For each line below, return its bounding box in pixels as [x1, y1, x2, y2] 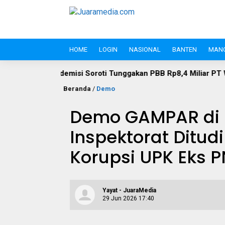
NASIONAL [129, 46, 161, 53]
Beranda [63, 85, 91, 92]
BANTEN [172, 46, 197, 53]
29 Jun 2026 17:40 [102, 195, 154, 202]
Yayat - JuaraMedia [102, 187, 156, 194]
